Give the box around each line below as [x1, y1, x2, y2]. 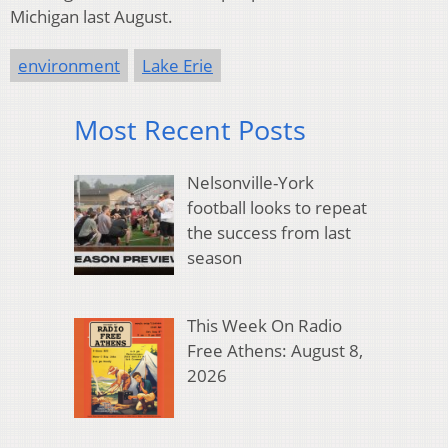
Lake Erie [142, 54, 213, 78]
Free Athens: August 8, [186, 339, 363, 363]
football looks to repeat [186, 195, 367, 219]
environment [18, 54, 120, 78]
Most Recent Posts [74, 111, 306, 149]
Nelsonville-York [186, 170, 314, 194]
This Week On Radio [186, 314, 342, 338]
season [186, 245, 242, 269]
